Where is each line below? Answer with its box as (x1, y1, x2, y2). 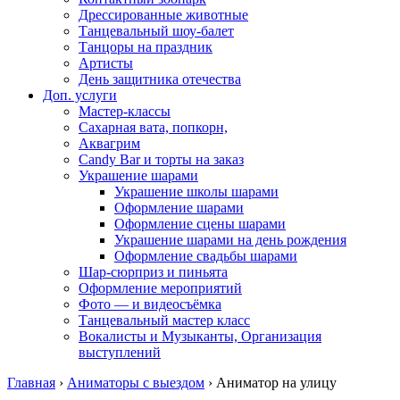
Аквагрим (79, 136, 140, 151)
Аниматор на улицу (216, 375, 337, 390)
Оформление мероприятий (79, 280, 242, 296)
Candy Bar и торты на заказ (79, 152, 244, 167)
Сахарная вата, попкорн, (79, 120, 228, 135)
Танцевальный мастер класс (79, 312, 250, 328)
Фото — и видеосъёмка (79, 296, 221, 312)
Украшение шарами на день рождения (114, 232, 346, 247)
